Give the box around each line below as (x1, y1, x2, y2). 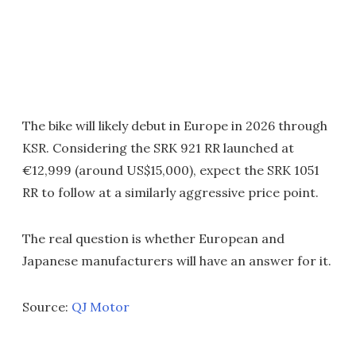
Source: (22, 299, 72, 315)
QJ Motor (72, 299, 130, 315)
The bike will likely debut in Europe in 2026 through (22, 118, 327, 134)
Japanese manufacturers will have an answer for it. (22, 253, 331, 269)
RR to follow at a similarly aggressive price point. (22, 184, 319, 201)
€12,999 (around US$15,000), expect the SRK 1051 (22, 162, 319, 179)
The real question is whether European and (22, 230, 284, 247)
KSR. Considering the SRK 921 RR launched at (22, 140, 294, 157)
